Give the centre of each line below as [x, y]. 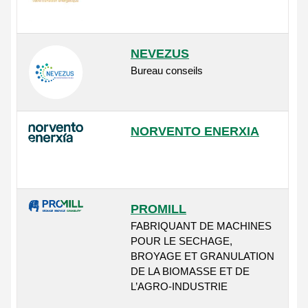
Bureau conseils [167, 71]
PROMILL [158, 209]
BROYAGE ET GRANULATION [202, 256]
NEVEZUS [160, 54]
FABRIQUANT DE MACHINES [201, 226]
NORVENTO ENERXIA [195, 132]
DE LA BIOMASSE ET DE [190, 272]
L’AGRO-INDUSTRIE [179, 287]
